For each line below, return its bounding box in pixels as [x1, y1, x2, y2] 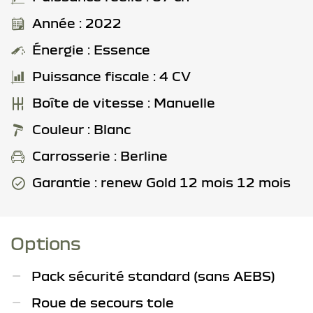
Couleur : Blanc [32, 121, 131, 136]
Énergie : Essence [32, 41, 150, 57]
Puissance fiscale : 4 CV [32, 68, 191, 83]
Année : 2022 [32, 15, 122, 30]
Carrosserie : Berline [32, 147, 168, 163]
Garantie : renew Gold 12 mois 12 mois [32, 174, 291, 189]
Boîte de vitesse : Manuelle [32, 94, 215, 110]
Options [10, 232, 81, 253]
